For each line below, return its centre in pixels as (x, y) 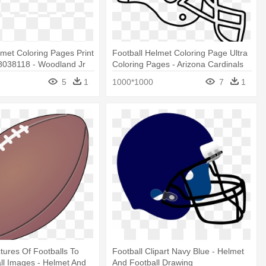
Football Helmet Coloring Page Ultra (180, 53)
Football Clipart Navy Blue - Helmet (178, 251)
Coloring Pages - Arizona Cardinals (178, 64)
